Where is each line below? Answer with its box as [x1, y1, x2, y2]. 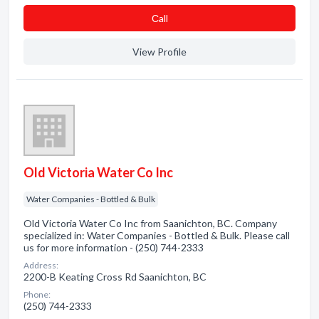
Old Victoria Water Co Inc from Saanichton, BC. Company [23, 217, 277, 229]
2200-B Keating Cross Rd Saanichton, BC [23, 271, 206, 283]
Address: [23, 260, 58, 271]
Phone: [23, 289, 51, 300]
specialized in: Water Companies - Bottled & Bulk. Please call [23, 229, 290, 241]
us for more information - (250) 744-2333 [23, 241, 204, 253]
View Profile [132, 46, 187, 58]
